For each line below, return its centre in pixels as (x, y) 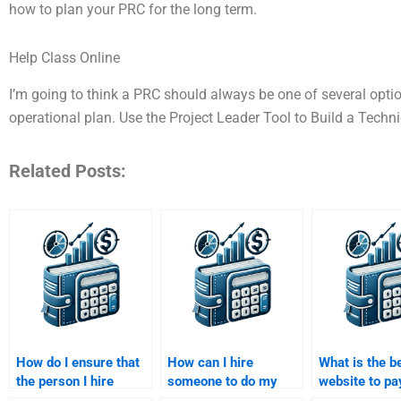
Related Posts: (68, 171)
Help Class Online (64, 58)
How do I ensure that (78, 363)
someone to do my (222, 382)
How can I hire (210, 363)
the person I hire (65, 382)
